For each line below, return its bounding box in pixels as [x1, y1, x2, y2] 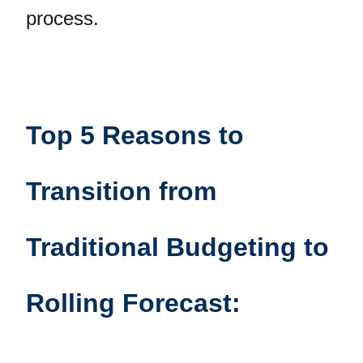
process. [26, 7, 99, 30]
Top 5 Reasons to [26, 120, 244, 150]
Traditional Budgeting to [26, 232, 329, 262]
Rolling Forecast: [26, 288, 241, 318]
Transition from [26, 176, 216, 206]
